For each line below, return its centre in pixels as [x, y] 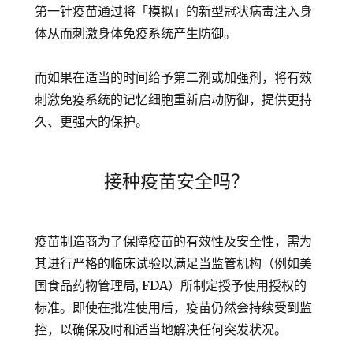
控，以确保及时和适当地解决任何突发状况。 [161, 330]
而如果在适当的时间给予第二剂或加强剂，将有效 [174, 78]
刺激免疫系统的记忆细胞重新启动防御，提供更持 [174, 100]
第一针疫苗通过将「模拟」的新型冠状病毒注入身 [174, 11]
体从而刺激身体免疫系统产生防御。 [136, 33]
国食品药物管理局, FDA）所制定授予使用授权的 [171, 286]
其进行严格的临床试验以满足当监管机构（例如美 [174, 264]
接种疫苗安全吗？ [176, 181]
